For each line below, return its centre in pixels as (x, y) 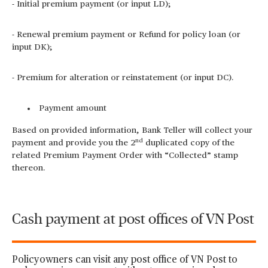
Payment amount (73, 108)
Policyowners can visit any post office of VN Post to (125, 260)
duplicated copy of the (189, 143)
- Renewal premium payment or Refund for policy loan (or (126, 35)
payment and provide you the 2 (74, 143)
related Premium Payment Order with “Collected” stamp (125, 156)
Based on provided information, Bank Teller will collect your (132, 130)
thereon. (29, 168)
